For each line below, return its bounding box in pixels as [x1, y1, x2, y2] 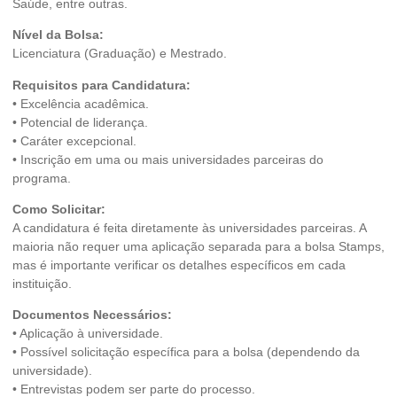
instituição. [12, 276, 72, 291]
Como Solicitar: [12, 201, 105, 216]
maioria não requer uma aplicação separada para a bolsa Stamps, [12, 238, 385, 253]
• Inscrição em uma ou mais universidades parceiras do [12, 152, 323, 167]
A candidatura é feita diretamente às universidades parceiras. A [12, 220, 366, 235]
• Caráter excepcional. [12, 133, 136, 148]
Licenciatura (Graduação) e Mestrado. [12, 46, 227, 61]
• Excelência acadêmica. [12, 96, 149, 111]
